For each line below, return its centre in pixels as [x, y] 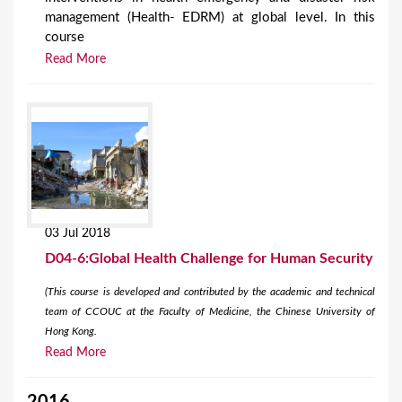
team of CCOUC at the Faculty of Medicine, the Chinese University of [210, 312]
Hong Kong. [71, 332]
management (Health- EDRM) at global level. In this [210, 18]
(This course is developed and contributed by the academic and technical [210, 292]
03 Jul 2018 [78, 234]
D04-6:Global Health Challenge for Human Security [209, 259]
